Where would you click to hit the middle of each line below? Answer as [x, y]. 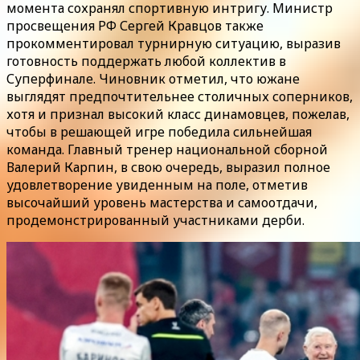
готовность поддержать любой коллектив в [146, 61]
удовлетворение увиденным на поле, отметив [157, 185]
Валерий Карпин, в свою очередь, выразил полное [168, 168]
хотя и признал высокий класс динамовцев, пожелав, [178, 115]
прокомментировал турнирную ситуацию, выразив [174, 44]
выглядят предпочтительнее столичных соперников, [180, 97]
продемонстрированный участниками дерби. [155, 221]
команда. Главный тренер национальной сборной [167, 150]
